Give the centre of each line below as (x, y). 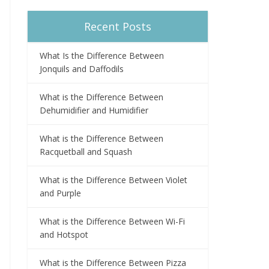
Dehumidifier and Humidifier (94, 110)
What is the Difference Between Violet (113, 180)
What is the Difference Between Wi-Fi (112, 221)
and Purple (60, 193)
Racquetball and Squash (86, 151)
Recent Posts (118, 26)
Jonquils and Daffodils (82, 68)
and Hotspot (64, 234)
